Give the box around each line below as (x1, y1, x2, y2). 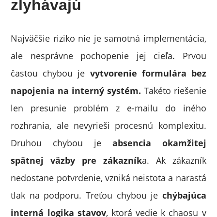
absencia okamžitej (112, 137, 206, 149)
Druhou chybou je (11, 137, 112, 149)
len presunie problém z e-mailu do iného (11, 102, 206, 114)
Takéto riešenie (143, 85, 206, 96)
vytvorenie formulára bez (85, 67, 206, 79)
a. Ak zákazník (141, 155, 206, 166)
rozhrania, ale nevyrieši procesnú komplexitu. (11, 120, 206, 131)
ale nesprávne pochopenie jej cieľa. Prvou (11, 50, 206, 62)
